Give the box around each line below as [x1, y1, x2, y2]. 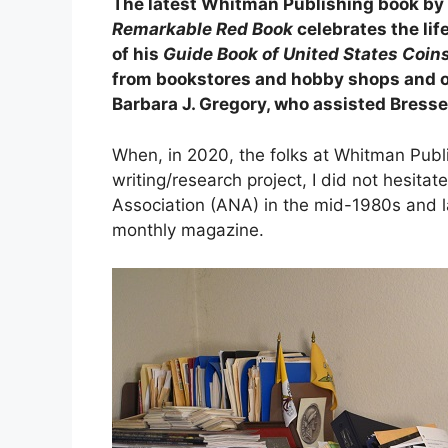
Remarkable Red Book [112, 19, 297, 40]
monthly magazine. [112, 219, 264, 240]
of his [112, 44, 163, 65]
